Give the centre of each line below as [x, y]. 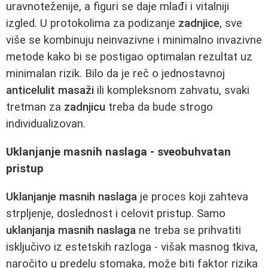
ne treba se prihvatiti [188, 230]
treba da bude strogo [159, 107]
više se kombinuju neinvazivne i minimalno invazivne [134, 40]
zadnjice [199, 24]
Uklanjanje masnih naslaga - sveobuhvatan [118, 152]
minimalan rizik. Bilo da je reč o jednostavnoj [115, 74]
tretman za [35, 107]
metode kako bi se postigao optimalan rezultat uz [129, 57]
